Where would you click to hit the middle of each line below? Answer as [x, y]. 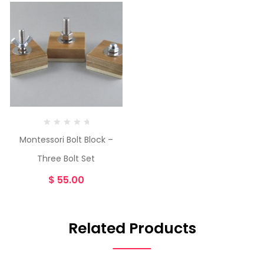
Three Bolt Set [66, 159]
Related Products [132, 229]
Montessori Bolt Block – [66, 140]
